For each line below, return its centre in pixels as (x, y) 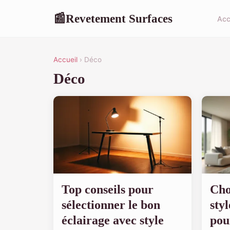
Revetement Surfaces (119, 18)
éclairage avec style (113, 220)
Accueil (65, 60)
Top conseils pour (108, 189)
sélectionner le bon (111, 205)
